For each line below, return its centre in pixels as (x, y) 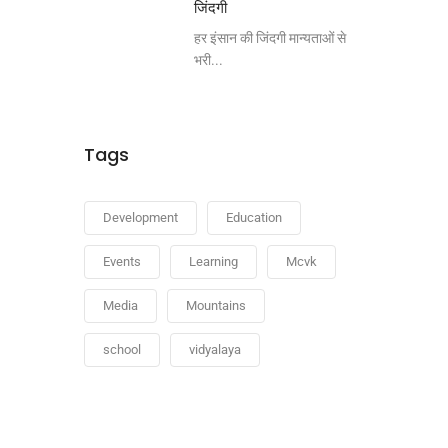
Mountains (215, 305)
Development (140, 217)
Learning (213, 261)
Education (253, 217)
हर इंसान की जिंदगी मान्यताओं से (269, 38)
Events (121, 261)
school (121, 349)
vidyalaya (214, 349)
